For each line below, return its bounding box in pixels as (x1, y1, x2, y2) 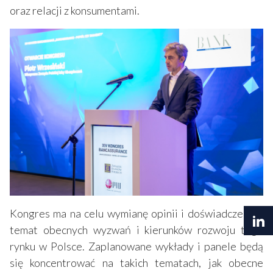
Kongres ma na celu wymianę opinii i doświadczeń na (10, 207, 263, 221)
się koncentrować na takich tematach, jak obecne (10, 256, 263, 270)
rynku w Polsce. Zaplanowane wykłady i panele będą (10, 239, 263, 253)
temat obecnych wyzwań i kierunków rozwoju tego (10, 223, 263, 237)
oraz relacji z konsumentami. (10, 4, 141, 18)
